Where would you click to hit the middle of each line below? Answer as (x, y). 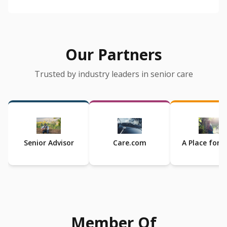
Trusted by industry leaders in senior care (113, 74)
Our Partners (113, 55)
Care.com (130, 143)
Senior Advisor (49, 143)
